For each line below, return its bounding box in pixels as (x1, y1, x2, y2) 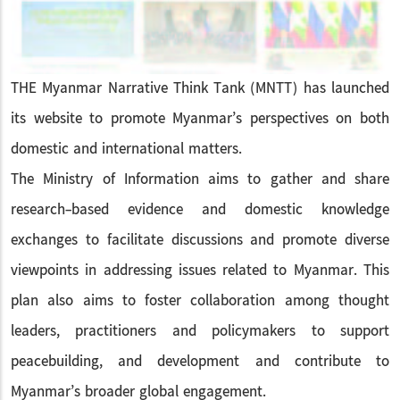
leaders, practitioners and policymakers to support (11, 319, 389, 344)
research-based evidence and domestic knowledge (11, 197, 389, 222)
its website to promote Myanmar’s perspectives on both (11, 106, 389, 131)
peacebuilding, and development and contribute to (11, 349, 389, 374)
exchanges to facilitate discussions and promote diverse (11, 228, 389, 253)
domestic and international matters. (11, 137, 242, 162)
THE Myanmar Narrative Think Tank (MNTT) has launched (11, 76, 389, 101)
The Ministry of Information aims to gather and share (11, 167, 389, 192)
